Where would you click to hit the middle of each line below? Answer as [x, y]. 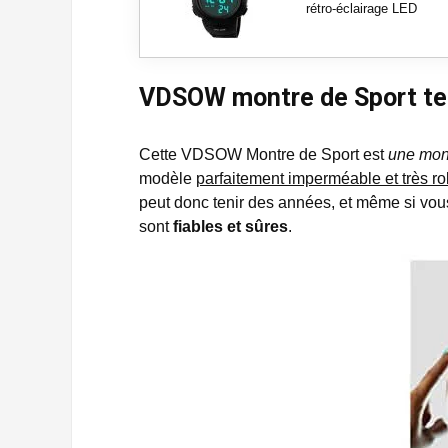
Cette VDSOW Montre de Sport [249, 154]
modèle [167, 178]
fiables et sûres [230, 226]
